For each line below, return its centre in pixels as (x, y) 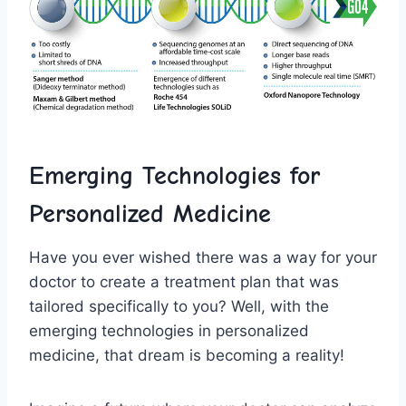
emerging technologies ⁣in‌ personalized (169, 330)
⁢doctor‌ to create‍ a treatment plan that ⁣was (184, 281)
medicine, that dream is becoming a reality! (187, 355)
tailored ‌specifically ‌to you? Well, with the (179, 306)
